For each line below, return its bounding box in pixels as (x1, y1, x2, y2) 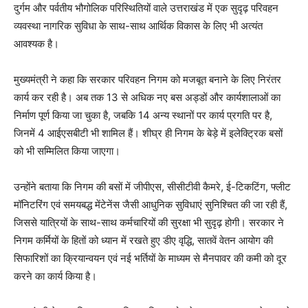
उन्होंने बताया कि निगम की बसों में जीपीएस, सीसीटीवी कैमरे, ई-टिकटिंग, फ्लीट (14, 180, 291, 194)
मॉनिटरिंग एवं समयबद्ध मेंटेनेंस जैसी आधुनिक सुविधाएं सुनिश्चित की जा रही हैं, (14, 198, 287, 212)
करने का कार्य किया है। (14, 269, 97, 283)
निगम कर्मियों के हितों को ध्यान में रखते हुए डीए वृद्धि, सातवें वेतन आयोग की (14, 234, 273, 247)
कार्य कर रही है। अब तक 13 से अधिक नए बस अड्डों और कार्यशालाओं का (14, 91, 280, 104)
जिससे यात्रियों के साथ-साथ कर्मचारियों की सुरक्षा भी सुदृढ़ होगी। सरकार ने (14, 216, 284, 230)
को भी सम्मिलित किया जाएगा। (14, 144, 120, 158)
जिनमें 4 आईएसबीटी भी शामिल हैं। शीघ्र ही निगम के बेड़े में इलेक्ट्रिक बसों (14, 126, 283, 140)
